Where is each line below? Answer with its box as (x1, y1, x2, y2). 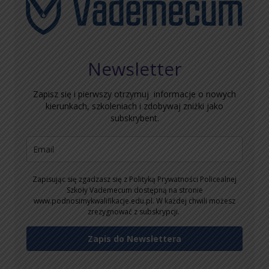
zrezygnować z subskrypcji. (88, 206, 181, 217)
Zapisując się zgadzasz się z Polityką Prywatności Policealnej (32, 174, 237, 184)
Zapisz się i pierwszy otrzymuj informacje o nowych (33, 88, 236, 100)
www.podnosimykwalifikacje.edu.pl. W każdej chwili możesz (34, 195, 235, 206)
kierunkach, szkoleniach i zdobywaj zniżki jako (46, 100, 223, 112)
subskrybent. (110, 112, 159, 124)
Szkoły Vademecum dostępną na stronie (66, 184, 203, 195)
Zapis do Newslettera (88, 232, 181, 244)
